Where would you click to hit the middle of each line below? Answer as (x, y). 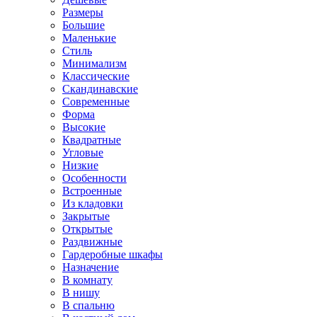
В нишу (81, 293)
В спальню (88, 305)
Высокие (84, 127)
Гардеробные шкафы (113, 254)
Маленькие (89, 38)
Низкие (80, 165)
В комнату (87, 280)
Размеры (83, 12)
